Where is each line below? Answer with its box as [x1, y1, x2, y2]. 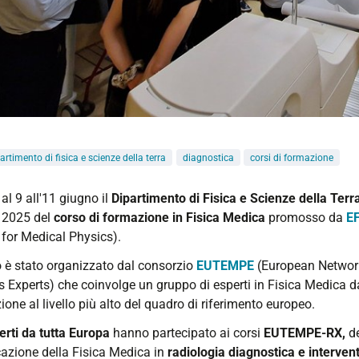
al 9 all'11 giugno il [2, 190, 111, 206]
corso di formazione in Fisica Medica [54, 209, 265, 225]
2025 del [2, 209, 54, 225]
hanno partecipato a [110, 325, 227, 341]
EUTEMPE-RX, [264, 325, 349, 341]
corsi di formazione [250, 151, 334, 163]
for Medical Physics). [2, 228, 124, 244]
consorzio [138, 257, 196, 273]
